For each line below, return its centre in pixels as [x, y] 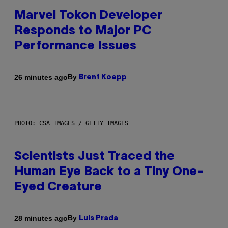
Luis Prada [98, 219]
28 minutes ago [41, 218]
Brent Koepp [103, 78]
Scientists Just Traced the [94, 157]
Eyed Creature [58, 188]
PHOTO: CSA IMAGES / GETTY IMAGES [71, 123]
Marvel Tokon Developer [88, 16]
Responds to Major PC [83, 31]
